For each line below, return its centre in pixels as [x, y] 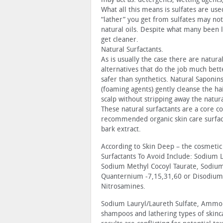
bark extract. [121, 129]
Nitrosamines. [123, 186]
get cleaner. [120, 39]
